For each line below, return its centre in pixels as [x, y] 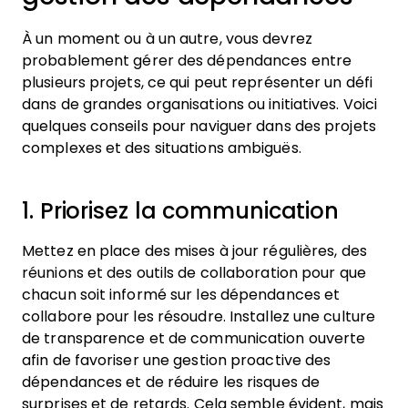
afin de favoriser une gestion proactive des [177, 360]
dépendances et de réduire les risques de [171, 382]
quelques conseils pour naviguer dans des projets [199, 126]
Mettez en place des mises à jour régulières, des [194, 251]
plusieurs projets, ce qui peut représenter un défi [198, 82]
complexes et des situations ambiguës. [162, 148]
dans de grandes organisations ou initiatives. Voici [200, 104]
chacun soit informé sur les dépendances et [181, 295]
